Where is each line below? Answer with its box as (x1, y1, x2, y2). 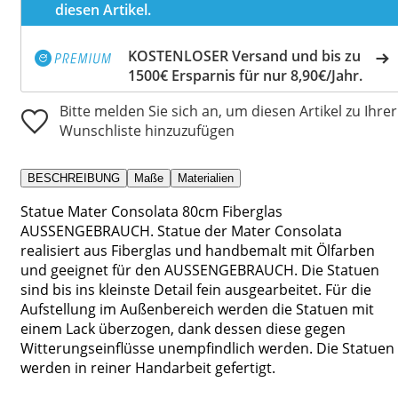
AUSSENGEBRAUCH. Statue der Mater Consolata (20, 220, 342, 241)
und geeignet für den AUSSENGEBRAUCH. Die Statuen (20, 259, 379, 280)
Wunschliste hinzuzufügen (60, 120, 235, 140)
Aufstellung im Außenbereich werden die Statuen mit (20, 298, 374, 319)
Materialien (178, 171, 234, 185)
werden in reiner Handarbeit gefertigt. (20, 357, 275, 378)
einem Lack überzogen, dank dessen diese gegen (20, 318, 346, 338)
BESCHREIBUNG (28, 171, 120, 185)
